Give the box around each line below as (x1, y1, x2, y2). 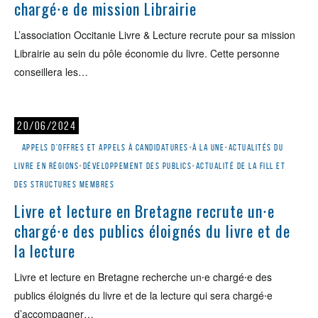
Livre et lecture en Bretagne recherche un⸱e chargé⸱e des (14, 270, 272, 284)
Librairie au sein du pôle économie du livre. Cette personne (14, 46, 280, 60)
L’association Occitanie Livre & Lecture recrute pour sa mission (14, 28, 295, 42)
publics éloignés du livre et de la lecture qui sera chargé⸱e (14, 288, 273, 302)
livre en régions (14, 160, 79, 171)
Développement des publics (82, 160, 192, 171)
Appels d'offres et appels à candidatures (21, 142, 189, 153)
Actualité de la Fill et (195, 160, 285, 171)
